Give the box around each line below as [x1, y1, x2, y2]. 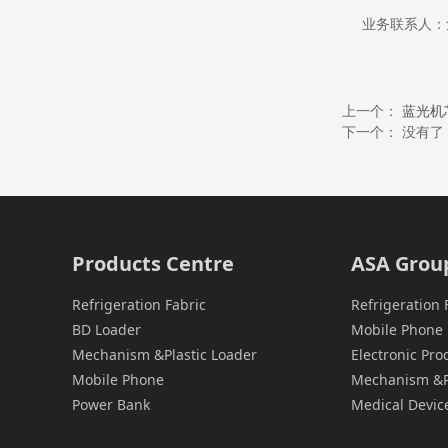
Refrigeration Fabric [72, 295, 206, 315]
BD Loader [72, 320, 141, 340]
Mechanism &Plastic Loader [72, 345, 257, 365]
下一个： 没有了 [342, 122, 444, 142]
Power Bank [72, 395, 150, 415]
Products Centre [72, 250, 234, 278]
